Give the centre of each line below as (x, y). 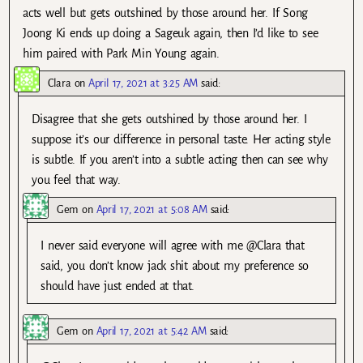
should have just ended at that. (117, 286)
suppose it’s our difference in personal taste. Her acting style (181, 140)
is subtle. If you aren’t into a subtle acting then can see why (180, 160)
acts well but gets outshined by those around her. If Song (166, 13)
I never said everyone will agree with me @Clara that (173, 246)
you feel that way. (76, 180)
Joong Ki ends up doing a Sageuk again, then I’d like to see (171, 34)
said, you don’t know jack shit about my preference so (175, 266)
